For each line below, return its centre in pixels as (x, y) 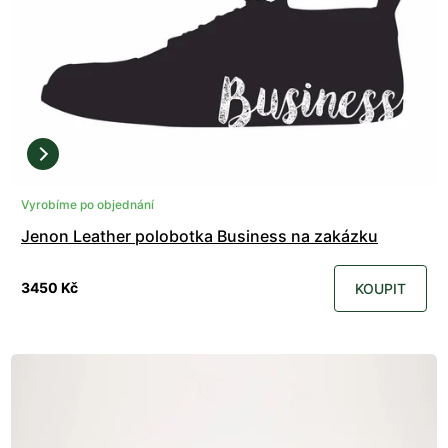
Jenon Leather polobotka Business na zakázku (199, 235)
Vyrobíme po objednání (87, 204)
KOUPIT (380, 288)
